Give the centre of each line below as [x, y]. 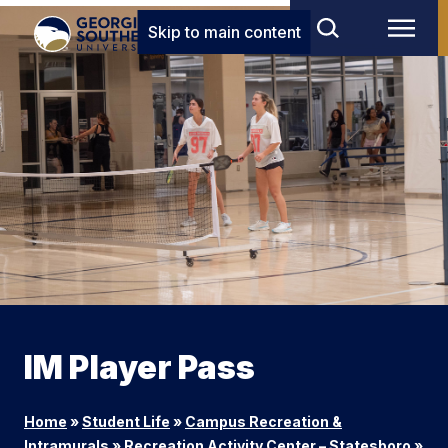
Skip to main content [224, 32]
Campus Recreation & [263, 422]
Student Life [126, 422]
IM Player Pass [139, 368]
